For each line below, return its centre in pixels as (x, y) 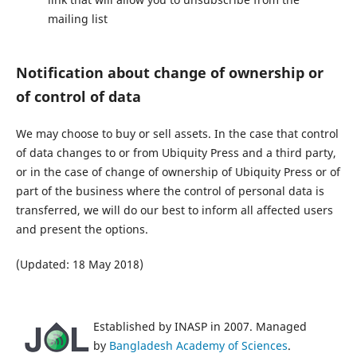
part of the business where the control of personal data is (170, 190)
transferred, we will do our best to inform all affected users (174, 210)
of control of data (78, 96)
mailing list (77, 18)
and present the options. (82, 229)
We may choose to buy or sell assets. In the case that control (177, 133)
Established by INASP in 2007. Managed (200, 326)
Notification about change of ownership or (169, 72)
